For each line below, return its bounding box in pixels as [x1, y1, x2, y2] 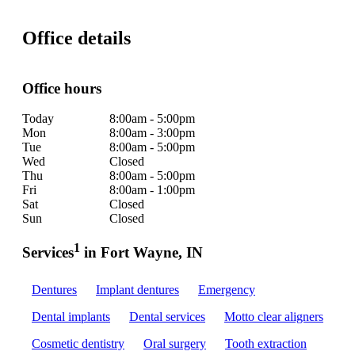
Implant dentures [96, 283, 179, 297]
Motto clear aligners [224, 310, 323, 324]
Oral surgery [143, 337, 206, 351]
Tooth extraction [225, 337, 307, 351]
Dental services [129, 310, 205, 324]
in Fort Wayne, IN [80, 244, 203, 261]
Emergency [198, 283, 255, 297]
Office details [22, 28, 131, 49]
